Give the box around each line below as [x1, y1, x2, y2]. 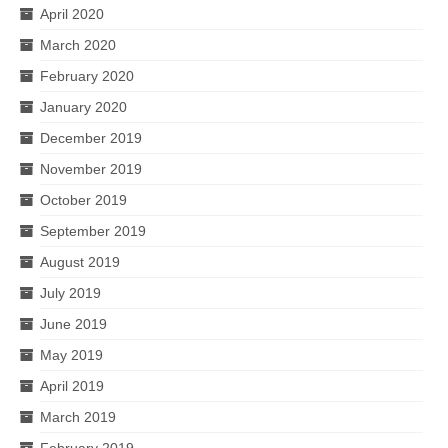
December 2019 [40, 129, 142, 146]
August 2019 [40, 253, 120, 270]
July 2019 [40, 284, 101, 301]
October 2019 [40, 191, 127, 208]
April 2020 [40, 5, 104, 22]
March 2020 [40, 36, 116, 53]
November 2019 [40, 160, 142, 177]
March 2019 [40, 408, 116, 425]
